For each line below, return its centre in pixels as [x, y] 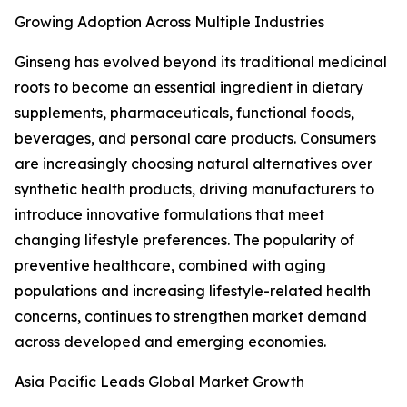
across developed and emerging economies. [170, 342]
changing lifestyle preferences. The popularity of [184, 240]
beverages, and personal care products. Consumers [195, 139]
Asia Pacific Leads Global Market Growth [159, 382]
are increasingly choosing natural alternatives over [194, 164]
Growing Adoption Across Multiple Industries [169, 22]
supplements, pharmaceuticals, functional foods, [184, 113]
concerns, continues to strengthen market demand [191, 317]
